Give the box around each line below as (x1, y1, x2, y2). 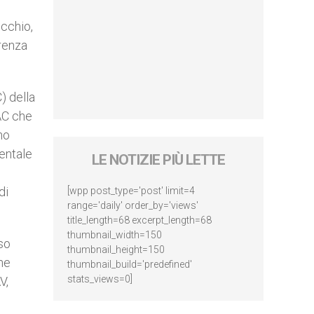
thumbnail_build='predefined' (67, 259, 192, 270)
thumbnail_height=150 (67, 244, 165, 255)
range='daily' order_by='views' (67, 200, 198, 211)
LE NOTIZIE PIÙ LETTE (92, 151, 225, 168)
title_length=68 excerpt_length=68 (67, 214, 212, 226)
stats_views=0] (67, 273, 132, 285)
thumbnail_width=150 (67, 229, 162, 240)
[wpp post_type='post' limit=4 (67, 185, 195, 196)
